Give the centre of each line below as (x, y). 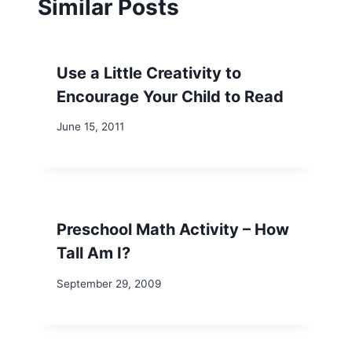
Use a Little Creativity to (149, 73)
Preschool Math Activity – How (173, 230)
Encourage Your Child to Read (170, 96)
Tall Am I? (93, 253)
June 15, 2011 (90, 127)
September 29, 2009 (109, 283)
